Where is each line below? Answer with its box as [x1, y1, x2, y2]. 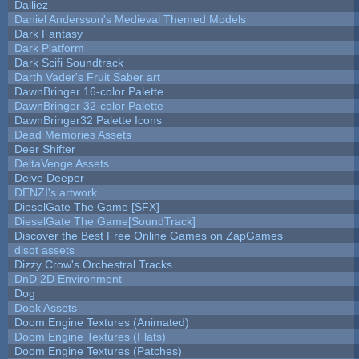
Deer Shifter [14, 142, 75, 155]
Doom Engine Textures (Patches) [14, 344, 182, 357]
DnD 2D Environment [14, 272, 122, 285]
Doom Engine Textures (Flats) [14, 329, 166, 343]
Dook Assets [14, 301, 77, 314]
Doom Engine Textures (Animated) [14, 315, 189, 329]
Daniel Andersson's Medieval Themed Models [14, 12, 246, 26]
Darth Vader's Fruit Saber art [14, 70, 160, 83]
